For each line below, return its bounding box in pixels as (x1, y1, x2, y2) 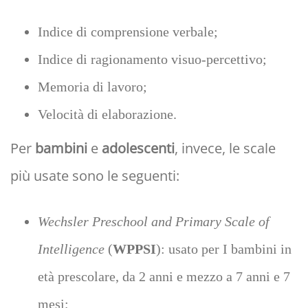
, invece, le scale (175, 139, 276, 158)
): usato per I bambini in (156, 241, 291, 257)
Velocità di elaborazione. (38, 107, 177, 122)
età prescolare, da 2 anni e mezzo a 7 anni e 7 (38, 269, 290, 285)
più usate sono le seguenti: (10, 166, 183, 186)
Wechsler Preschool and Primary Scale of (38, 214, 269, 230)
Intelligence (38, 241, 104, 257)
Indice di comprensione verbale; (38, 24, 218, 40)
